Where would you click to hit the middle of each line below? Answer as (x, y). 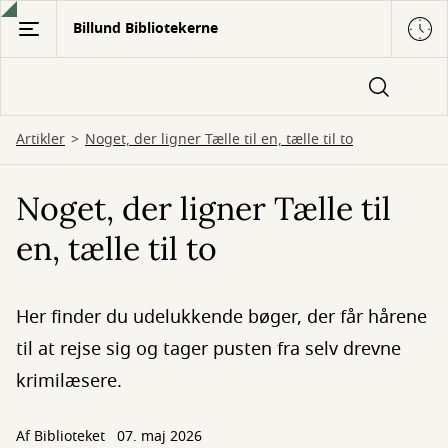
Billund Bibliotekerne (145, 28)
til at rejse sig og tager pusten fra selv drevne (208, 349)
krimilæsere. (69, 381)
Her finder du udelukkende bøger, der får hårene (221, 317)
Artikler (40, 139)
